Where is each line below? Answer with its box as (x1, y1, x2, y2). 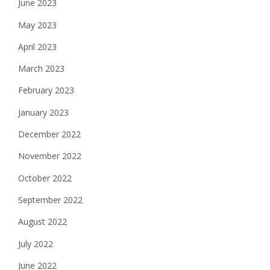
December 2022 (18, 128, 81, 140)
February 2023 (18, 84, 74, 96)
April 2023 (18, 40, 57, 52)
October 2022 (18, 172, 72, 184)
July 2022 (18, 237, 53, 250)
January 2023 (18, 106, 69, 118)
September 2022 (18, 194, 83, 206)
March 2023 (18, 63, 64, 75)
